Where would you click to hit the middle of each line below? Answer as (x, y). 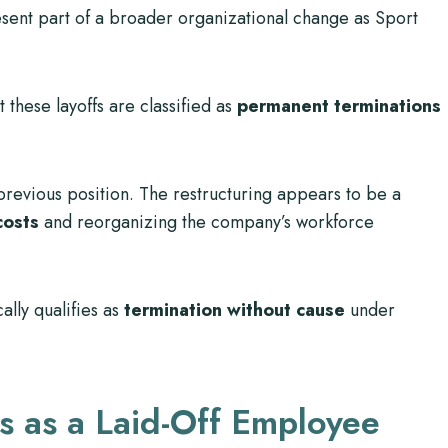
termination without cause (234, 310)
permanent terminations (339, 106)
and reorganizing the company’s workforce (206, 222)
